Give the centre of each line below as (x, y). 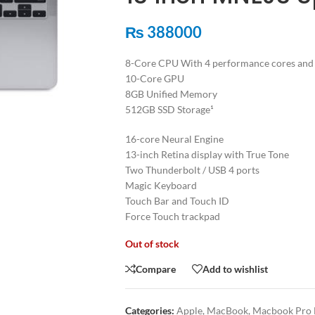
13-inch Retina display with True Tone (207, 154)
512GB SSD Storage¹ (169, 109)
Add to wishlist (235, 269)
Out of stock (152, 244)
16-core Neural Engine (174, 139)
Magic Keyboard (161, 185)
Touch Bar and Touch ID (177, 201)
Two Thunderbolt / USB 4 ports (192, 170)
